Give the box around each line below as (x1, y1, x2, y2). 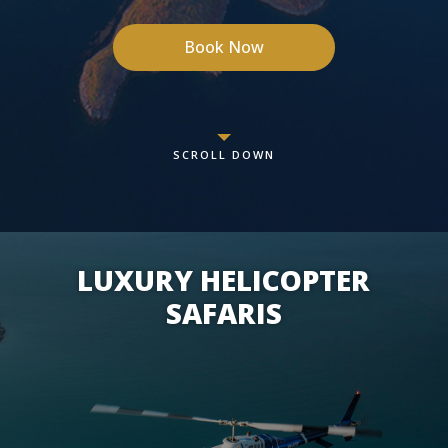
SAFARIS (165, 294, 282, 332)
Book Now (183, 36, 264, 58)
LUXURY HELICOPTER (77, 261, 371, 299)
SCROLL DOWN (173, 147, 275, 162)
